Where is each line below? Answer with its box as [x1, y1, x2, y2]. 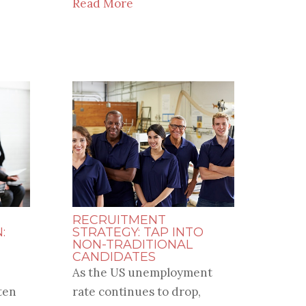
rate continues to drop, [72, 284, 201, 300]
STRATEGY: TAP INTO [72, 225, 204, 240]
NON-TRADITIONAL [72, 237, 193, 253]
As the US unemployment [72, 265, 212, 281]
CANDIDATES [72, 249, 156, 265]
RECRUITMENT [72, 212, 166, 228]
